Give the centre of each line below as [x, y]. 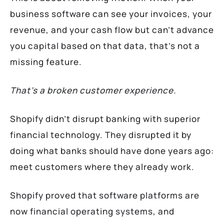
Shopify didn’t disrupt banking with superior [105, 118]
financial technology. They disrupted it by [101, 134]
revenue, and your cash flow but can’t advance [112, 29]
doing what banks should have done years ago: [112, 150]
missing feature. [46, 61]
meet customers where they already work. [102, 166]
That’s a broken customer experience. [93, 90]
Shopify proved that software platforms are [105, 195]
